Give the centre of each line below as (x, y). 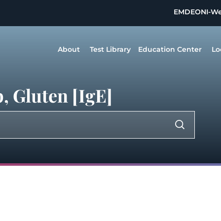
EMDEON (190, 12)
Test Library (110, 49)
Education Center (170, 49)
